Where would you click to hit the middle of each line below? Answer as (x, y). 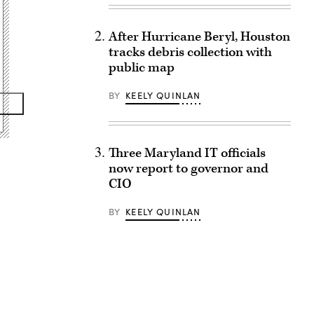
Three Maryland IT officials (187, 153)
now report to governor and (188, 169)
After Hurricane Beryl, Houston (199, 37)
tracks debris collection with (190, 52)
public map (141, 68)
